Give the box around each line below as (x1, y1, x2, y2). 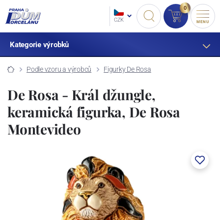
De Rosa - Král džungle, (7, 85, 156, 104)
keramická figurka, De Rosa (7, 102, 181, 121)
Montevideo (7, 119, 81, 138)
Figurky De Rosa (104, 65, 151, 73)
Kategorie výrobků (9, 40, 69, 49)
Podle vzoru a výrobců (26, 65, 92, 73)
